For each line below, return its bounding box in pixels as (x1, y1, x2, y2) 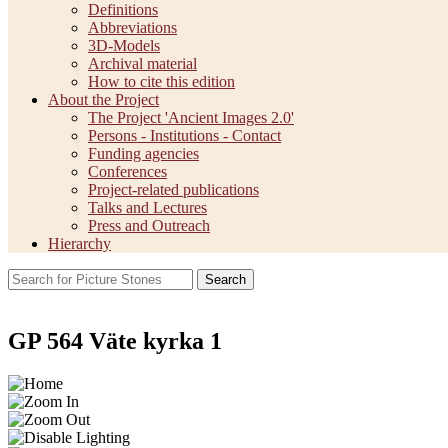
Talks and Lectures (88, 198, 207, 216)
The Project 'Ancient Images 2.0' (88, 108, 294, 126)
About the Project (48, 90, 159, 108)
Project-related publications (88, 180, 259, 198)
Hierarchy (48, 234, 111, 252)
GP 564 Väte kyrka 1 (8, 327, 222, 354)
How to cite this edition (88, 72, 235, 90)
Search (205, 271, 246, 287)
